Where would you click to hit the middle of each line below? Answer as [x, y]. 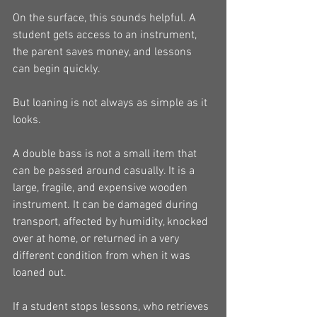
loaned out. [40, 273]
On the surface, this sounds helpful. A [106, 18]
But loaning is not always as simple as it [111, 103]
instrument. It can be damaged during [106, 205]
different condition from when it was [103, 256]
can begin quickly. [57, 69]
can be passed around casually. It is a [105, 171]
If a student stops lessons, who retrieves [112, 307]
